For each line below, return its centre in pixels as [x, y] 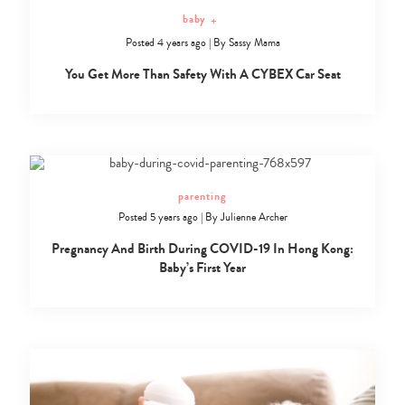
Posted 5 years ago [158, 217]
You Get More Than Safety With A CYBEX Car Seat [202, 74]
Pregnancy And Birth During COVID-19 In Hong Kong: [202, 248]
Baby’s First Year [202, 267]
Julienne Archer [254, 217]
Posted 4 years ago [165, 42]
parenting [202, 196]
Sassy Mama [254, 42]
